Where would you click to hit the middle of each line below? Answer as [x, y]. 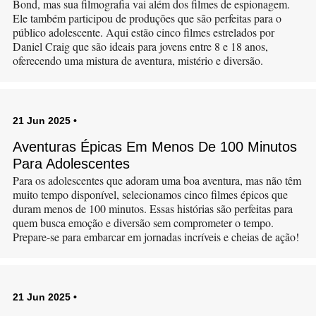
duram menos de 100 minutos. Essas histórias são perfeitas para [152, 208]
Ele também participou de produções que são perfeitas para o [147, 18]
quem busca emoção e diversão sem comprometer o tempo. [143, 223]
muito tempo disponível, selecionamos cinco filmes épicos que [150, 194]
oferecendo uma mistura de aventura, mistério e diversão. [138, 60]
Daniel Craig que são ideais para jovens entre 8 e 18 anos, [140, 46]
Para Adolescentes [71, 164]
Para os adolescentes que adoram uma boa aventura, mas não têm [157, 180]
